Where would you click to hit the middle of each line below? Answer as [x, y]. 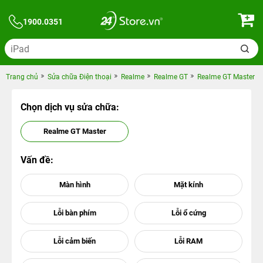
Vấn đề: [37, 160]
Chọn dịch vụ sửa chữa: [70, 107]
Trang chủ [22, 77]
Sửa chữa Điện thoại [80, 77]
